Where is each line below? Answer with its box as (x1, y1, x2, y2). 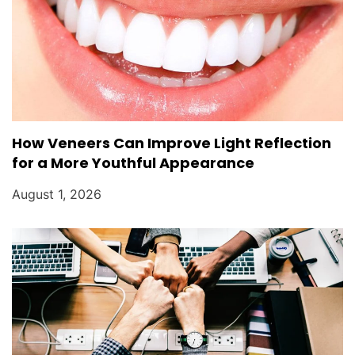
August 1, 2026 (12, 185, 101, 202)
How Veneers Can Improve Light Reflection (12, 132, 331, 153)
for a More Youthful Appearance (12, 152, 254, 173)
